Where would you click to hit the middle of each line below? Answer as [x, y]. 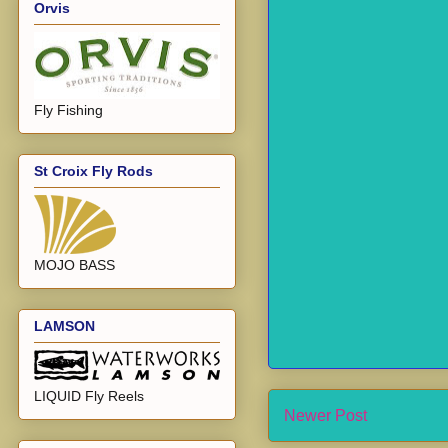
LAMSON [64, 326]
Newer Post [325, 415]
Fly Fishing [68, 109]
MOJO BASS [74, 264]
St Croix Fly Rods [93, 170]
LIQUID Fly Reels [89, 396]
